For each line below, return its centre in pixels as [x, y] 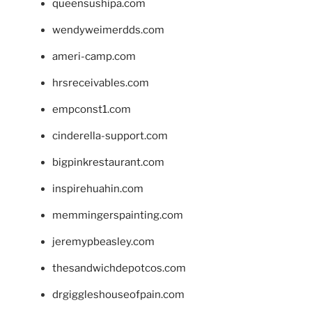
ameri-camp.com [94, 56]
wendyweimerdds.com [108, 30]
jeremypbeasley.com [103, 241]
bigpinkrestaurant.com [108, 162]
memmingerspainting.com [118, 215]
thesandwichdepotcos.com [119, 268]
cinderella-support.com [110, 135]
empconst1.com [92, 109]
